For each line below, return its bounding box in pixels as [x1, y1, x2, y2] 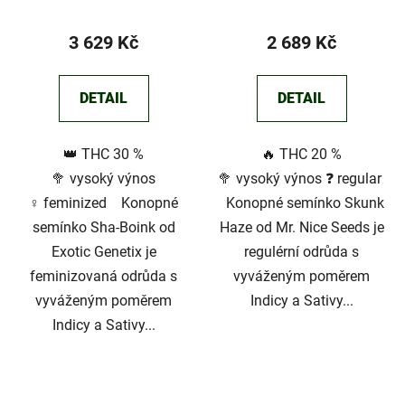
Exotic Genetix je [51, 242, 156, 260]
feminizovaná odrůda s [30, 267, 177, 285]
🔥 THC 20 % [261, 145, 342, 163]
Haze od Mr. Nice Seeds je [219, 218, 384, 236]
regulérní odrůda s [244, 242, 359, 260]
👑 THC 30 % [63, 145, 144, 163]
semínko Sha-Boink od [32, 218, 175, 236]
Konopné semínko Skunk [219, 193, 384, 212]
